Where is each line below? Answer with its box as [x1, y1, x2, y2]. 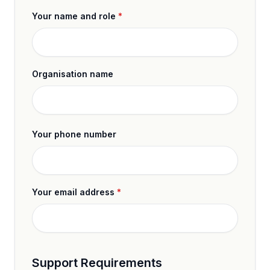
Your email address [32, 187, 115, 197]
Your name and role [32, 11, 116, 21]
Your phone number [32, 129, 116, 139]
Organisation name [32, 69, 113, 79]
